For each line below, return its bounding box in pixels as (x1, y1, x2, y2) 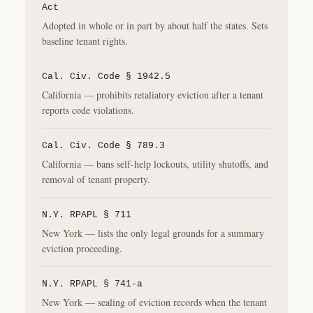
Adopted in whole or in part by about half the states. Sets (42, 19, 268, 32)
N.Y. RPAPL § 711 (42, 210, 131, 220)
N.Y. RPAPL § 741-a (42, 279, 143, 289)
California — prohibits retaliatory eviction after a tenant (42, 88, 263, 101)
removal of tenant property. (42, 173, 150, 186)
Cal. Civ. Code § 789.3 (42, 140, 165, 151)
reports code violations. (42, 103, 134, 117)
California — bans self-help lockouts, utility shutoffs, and (42, 157, 268, 170)
